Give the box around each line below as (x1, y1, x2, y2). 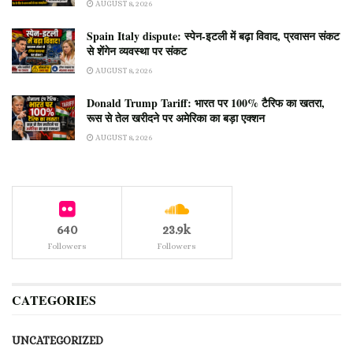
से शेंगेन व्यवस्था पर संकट (87, 43, 187, 59)
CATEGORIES (12, 291, 96, 309)
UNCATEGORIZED (12, 334, 103, 347)
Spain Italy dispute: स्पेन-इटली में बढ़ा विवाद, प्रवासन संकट (87, 28, 340, 44)
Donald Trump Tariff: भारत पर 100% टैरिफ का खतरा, (87, 95, 325, 111)
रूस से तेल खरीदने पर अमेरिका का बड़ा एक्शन (87, 110, 265, 126)
